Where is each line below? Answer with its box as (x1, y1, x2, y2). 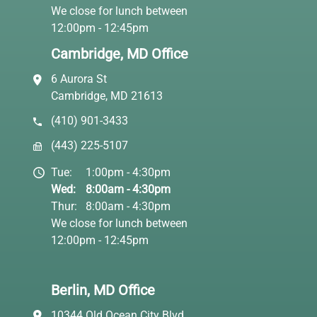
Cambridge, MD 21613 (51, 89, 163, 103)
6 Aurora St (51, 72, 108, 86)
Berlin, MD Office (50, 281, 155, 299)
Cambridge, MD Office (50, 45, 188, 63)
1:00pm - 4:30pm (85, 165, 171, 179)
